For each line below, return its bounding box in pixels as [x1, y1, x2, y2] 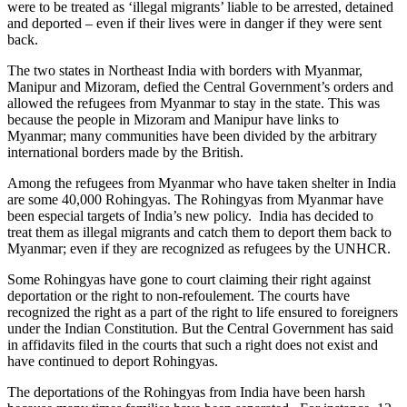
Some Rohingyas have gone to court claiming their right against [7, 271, 371, 287]
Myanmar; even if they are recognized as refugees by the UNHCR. [7, 240, 391, 256]
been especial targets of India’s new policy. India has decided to [7, 207, 373, 223]
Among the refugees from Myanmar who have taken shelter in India [7, 174, 396, 191]
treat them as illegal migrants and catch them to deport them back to [7, 223, 392, 240]
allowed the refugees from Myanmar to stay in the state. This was [7, 94, 380, 111]
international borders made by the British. [7, 144, 243, 160]
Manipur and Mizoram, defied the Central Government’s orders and [7, 78, 393, 94]
